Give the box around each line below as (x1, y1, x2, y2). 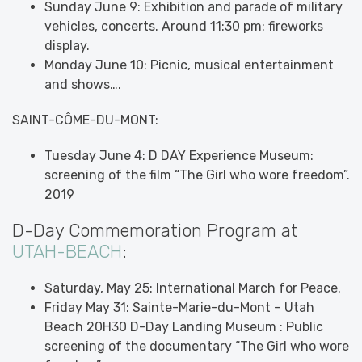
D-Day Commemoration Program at (12, 219, 298, 242)
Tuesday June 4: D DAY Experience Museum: (44, 147, 314, 163)
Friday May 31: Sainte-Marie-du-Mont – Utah (44, 299, 314, 315)
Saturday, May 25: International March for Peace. (44, 280, 341, 296)
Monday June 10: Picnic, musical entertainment (44, 57, 334, 73)
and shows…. (44, 76, 121, 92)
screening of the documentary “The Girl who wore (44, 338, 349, 354)
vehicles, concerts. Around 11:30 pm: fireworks (44, 18, 323, 34)
